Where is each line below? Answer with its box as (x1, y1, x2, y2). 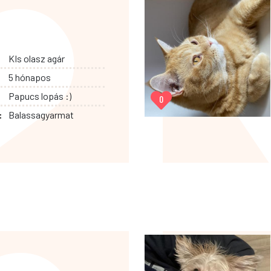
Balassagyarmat (8, 108, 74, 120)
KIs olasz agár (8, 52, 65, 64)
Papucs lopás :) (8, 90, 71, 102)
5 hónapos (8, 71, 51, 83)
